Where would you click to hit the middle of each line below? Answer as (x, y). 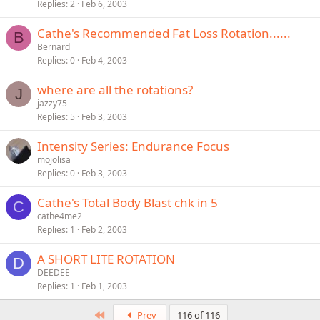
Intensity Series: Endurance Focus (133, 146)
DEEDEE (54, 272)
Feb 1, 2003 (104, 286)
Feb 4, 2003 (104, 60)
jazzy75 (52, 103)
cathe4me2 (60, 216)
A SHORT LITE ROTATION (106, 259)
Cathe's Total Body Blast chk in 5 (127, 202)
